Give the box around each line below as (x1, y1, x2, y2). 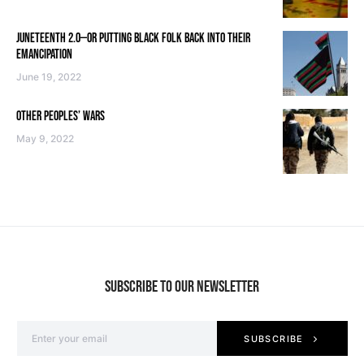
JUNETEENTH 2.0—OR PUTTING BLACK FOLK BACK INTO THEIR (16, 31, 250, 47)
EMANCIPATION (16, 47, 72, 63)
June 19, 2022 (16, 71, 81, 84)
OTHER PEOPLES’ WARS (16, 109, 105, 125)
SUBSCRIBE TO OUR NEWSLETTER (105, 277, 259, 297)
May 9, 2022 (16, 132, 74, 145)
